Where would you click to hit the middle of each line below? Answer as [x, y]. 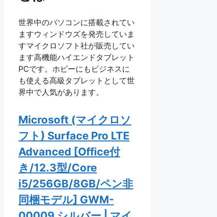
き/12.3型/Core [58, 167]
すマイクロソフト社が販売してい [77, 45]
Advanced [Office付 [69, 151]
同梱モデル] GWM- [66, 199]
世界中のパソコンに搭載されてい [77, 22]
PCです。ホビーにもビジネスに [74, 69]
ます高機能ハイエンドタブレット [77, 57]
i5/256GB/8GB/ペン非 [76, 183]
